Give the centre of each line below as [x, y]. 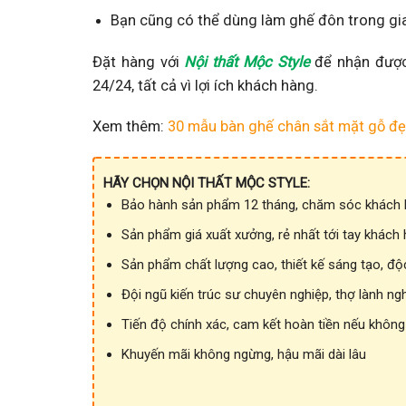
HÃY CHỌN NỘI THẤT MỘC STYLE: [207, 183]
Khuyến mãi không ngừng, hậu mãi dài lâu [243, 355]
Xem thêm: [130, 127]
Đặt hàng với [139, 62]
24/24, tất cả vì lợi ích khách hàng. [205, 85]
